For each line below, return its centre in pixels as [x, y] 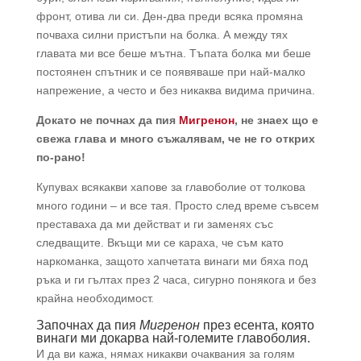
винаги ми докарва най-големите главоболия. [173, 338]
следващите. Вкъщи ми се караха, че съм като [160, 243]
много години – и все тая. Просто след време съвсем [177, 206]
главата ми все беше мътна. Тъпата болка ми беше [173, 54]
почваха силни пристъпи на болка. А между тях [162, 35]
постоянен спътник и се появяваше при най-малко [170, 72]
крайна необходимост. [95, 299]
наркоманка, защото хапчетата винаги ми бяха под [172, 261]
